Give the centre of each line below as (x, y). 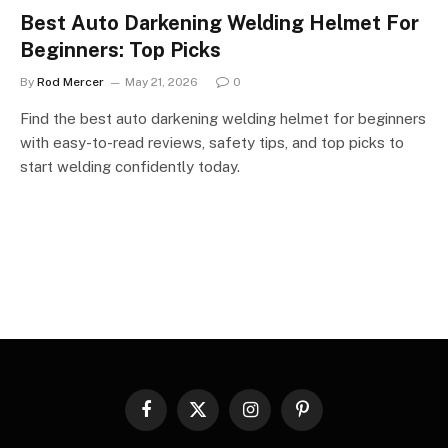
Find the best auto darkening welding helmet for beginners (223, 118)
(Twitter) (222, 436)
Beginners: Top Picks (120, 49)
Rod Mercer (70, 81)
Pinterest (328, 417)
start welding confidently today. (130, 166)
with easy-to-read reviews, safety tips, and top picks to (212, 142)
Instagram (278, 417)
